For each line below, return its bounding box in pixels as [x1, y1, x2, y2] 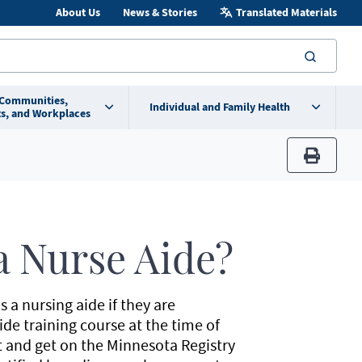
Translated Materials [235, 5, 337, 20]
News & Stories [122, 5, 197, 20]
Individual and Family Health [149, 99, 290, 115]
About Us [55, 5, 100, 20]
